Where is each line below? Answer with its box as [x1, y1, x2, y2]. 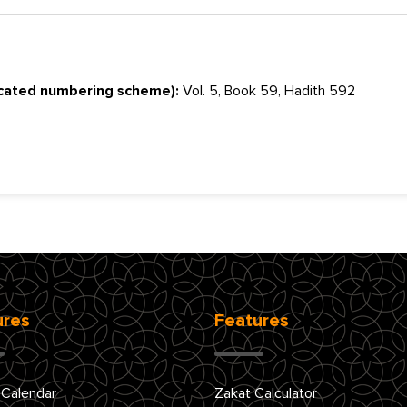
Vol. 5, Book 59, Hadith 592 [179, 83, 355, 98]
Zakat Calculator [214, 385, 317, 401]
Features [214, 311, 289, 330]
